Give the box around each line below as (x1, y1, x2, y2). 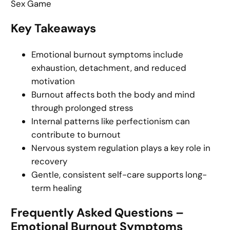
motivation (31, 75, 75, 87)
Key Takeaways (11, 21, 97, 36)
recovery (31, 155, 68, 167)
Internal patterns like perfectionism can (31, 115, 190, 127)
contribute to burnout (31, 128, 121, 140)
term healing (31, 182, 82, 194)
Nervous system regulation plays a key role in (31, 142, 211, 154)
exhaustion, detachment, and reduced (31, 62, 187, 73)
